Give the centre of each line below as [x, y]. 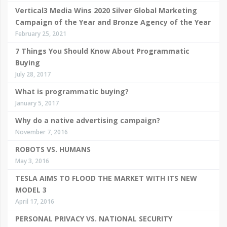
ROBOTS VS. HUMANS [53, 149]
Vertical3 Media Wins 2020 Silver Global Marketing [106, 10]
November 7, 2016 [42, 132]
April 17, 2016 [35, 201]
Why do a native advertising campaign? [88, 120]
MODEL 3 [31, 190]
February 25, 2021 [41, 34]
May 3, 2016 [32, 161]
